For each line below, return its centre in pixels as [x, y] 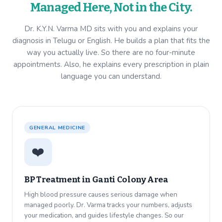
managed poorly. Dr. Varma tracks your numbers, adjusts [108, 205]
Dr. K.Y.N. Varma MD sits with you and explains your [111, 29]
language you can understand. [111, 77]
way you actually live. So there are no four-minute [111, 53]
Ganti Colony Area [130, 180]
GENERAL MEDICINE [57, 128]
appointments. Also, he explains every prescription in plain [111, 65]
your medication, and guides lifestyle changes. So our [104, 216]
